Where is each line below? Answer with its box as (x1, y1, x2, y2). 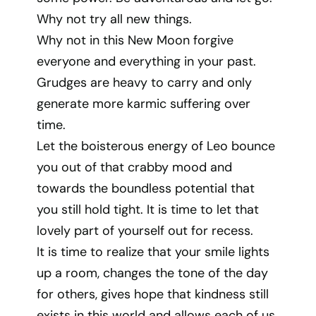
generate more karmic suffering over (37, 95, 251, 112)
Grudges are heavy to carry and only (37, 74, 253, 91)
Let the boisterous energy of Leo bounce (37, 138, 276, 154)
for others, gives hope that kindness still (37, 286, 269, 303)
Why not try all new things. (37, 11, 193, 28)
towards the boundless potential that (37, 180, 255, 197)
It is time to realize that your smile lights (37, 243, 270, 260)
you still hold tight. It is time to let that (37, 201, 260, 218)
